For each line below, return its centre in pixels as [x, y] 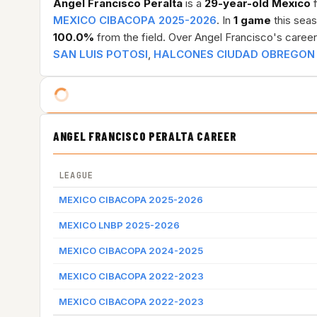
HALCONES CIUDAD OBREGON [234, 54]
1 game [252, 20]
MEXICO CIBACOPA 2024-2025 [131, 250]
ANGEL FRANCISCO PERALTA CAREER [145, 136]
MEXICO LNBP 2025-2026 [119, 225]
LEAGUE [76, 175]
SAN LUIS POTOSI [100, 54]
